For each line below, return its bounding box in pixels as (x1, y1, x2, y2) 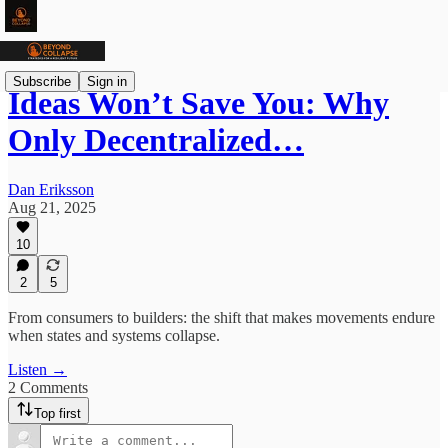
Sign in (87, 73, 127, 89)
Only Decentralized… (8, 122, 304, 159)
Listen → (8, 361, 67, 378)
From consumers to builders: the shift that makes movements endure (8, 309, 435, 326)
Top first (34, 406, 81, 421)
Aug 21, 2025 (8, 198, 96, 216)
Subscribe (13, 73, 71, 89)
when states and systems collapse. (8, 327, 220, 344)
